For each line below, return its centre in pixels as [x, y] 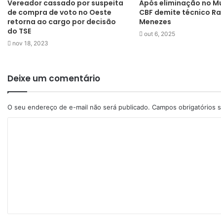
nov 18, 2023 [30, 43]
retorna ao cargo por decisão [62, 21]
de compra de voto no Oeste [59, 12]
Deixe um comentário [54, 78]
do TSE [19, 31]
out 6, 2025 [159, 34]
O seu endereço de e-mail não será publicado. [79, 107]
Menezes [155, 21]
